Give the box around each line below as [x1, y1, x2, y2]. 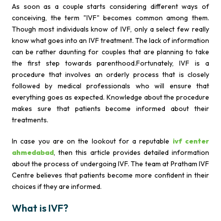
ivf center [172, 137, 210, 146]
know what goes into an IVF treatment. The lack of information [12, 36, 209, 45]
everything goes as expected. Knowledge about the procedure [12, 93, 209, 102]
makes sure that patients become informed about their [12, 104, 209, 113]
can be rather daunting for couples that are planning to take [12, 47, 209, 56]
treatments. [12, 115, 48, 124]
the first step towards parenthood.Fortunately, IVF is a [12, 59, 209, 68]
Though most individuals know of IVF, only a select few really [12, 25, 209, 34]
